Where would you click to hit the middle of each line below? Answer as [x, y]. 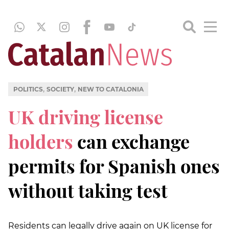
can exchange [131, 141]
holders [41, 141]
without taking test [88, 190]
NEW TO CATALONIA [110, 89]
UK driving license [86, 116]
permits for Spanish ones [114, 165]
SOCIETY [60, 89]
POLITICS [28, 89]
